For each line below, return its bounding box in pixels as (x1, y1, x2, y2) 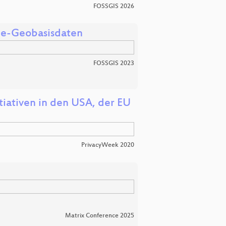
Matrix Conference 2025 (65, 212, 134, 220)
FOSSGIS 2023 (93, 60, 134, 67)
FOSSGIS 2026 (93, 3, 134, 10)
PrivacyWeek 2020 (81, 141, 134, 149)
